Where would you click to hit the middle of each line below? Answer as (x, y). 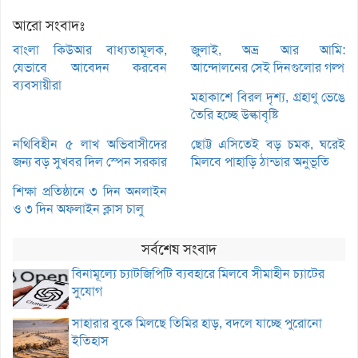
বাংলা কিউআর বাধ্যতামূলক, (90, 50)
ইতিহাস (90, 340)
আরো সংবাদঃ (49, 25)
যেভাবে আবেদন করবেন (90, 67)
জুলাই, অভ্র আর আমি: (268, 50)
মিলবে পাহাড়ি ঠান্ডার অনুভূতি (260, 161)
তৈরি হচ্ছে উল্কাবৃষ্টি (235, 114)
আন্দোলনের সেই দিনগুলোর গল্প (268, 67)
